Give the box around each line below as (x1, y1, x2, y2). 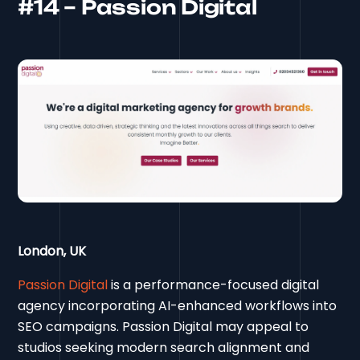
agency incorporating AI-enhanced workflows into (18, 297, 337, 316)
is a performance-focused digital (108, 276, 320, 295)
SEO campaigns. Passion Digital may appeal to (18, 317, 309, 337)
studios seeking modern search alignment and (18, 338, 310, 358)
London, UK (18, 242, 87, 261)
